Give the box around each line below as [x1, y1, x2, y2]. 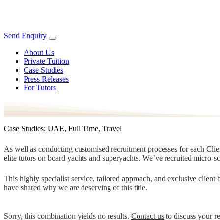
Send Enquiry [4, 31, 47, 40]
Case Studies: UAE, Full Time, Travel [4, 124, 122, 133]
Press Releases [24, 75, 69, 83]
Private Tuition [24, 57, 69, 65]
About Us [24, 48, 54, 56]
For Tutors [24, 83, 56, 92]
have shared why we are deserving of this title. [4, 183, 147, 192]
